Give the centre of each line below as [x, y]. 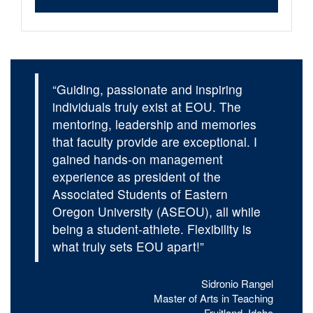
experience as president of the [137, 177]
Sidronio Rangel [238, 284]
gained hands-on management [138, 159]
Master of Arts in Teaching [214, 298]
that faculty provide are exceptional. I [155, 142]
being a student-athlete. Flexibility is [152, 229]
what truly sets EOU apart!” [128, 247]
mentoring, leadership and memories [154, 124]
